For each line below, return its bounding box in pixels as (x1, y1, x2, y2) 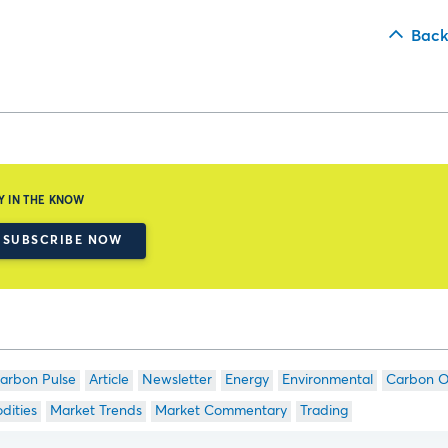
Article (88, 373, 129, 387)
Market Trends (49, 404, 142, 418)
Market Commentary (154, 404, 287, 418)
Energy (224, 373, 269, 387)
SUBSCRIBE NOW (2, 235, 123, 247)
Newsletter (141, 373, 212, 387)
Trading (299, 404, 348, 418)
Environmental (281, 373, 373, 387)
